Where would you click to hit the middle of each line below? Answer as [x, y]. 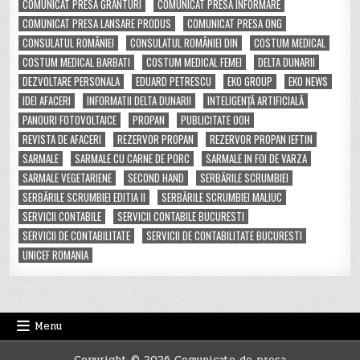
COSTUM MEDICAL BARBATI [77, 61]
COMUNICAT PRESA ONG [235, 23]
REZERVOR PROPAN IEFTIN [262, 139]
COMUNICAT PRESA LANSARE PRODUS [97, 23]
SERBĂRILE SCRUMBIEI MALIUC [222, 196]
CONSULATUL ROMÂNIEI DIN [184, 42]
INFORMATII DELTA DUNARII [139, 100]
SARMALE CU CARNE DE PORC [133, 158]
